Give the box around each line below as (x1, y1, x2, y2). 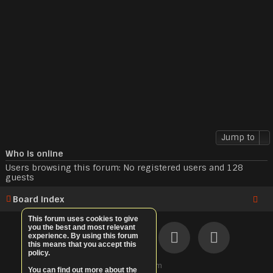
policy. (28, 249, 50, 257)
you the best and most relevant (28, 223, 135, 232)
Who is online (5, 148, 63, 160)
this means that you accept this (28, 240, 136, 249)
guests (5, 172, 34, 183)
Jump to (221, 132, 255, 143)
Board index (13, 194, 64, 205)
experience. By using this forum (28, 232, 138, 240)
